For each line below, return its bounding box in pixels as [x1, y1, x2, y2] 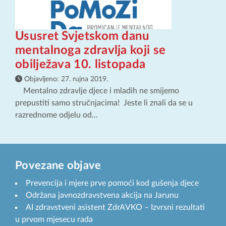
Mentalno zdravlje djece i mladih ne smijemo [15, 87, 179, 95]
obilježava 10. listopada [15, 59, 155, 71]
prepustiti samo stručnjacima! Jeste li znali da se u [15, 99, 193, 107]
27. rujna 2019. [61, 76, 108, 83]
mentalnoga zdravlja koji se [15, 44, 166, 57]
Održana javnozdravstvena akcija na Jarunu [26, 191, 179, 200]
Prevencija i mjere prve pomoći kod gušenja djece [26, 179, 199, 188]
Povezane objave [15, 160, 101, 172]
